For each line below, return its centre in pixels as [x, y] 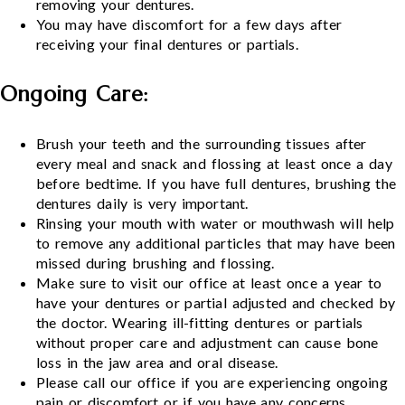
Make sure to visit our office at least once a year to [209, 283]
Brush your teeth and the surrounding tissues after [202, 144]
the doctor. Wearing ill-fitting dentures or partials [200, 323]
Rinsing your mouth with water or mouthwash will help [216, 223]
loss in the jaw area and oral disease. [157, 363]
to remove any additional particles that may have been [216, 243]
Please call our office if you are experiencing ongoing [212, 382]
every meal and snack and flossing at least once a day [214, 164]
